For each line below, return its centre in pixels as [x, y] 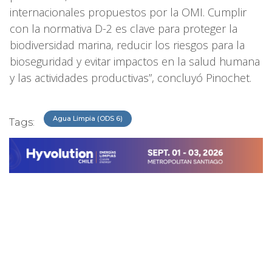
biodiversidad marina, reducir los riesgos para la [127, 45]
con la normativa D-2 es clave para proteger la [124, 29]
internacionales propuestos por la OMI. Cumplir [128, 12]
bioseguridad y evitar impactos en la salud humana [135, 62]
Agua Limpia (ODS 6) [88, 119]
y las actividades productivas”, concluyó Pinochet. [131, 78]
